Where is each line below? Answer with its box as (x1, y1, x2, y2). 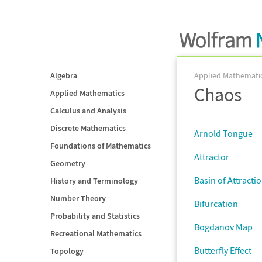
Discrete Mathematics (50, 123, 126, 133)
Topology (50, 246, 84, 256)
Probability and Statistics (50, 211, 140, 221)
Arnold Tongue (194, 127, 253, 139)
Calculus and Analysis (50, 105, 126, 116)
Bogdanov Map (194, 221, 253, 233)
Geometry (50, 158, 85, 168)
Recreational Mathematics (50, 228, 142, 239)
